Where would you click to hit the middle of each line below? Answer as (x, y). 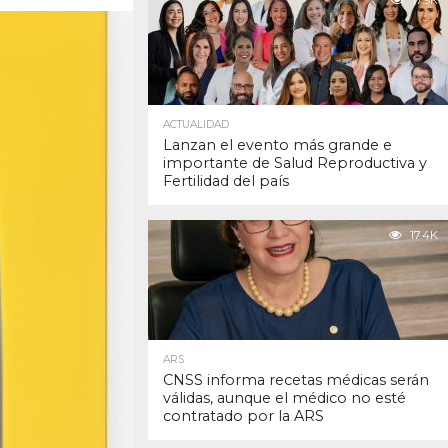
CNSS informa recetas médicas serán (296, 380)
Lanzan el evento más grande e (277, 145)
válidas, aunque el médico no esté (284, 398)
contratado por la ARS (243, 416)
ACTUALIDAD (196, 125)
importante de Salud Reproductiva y (295, 163)
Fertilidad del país (226, 181)
